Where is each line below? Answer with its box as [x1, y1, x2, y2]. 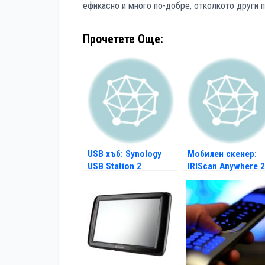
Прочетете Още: [83, 32, 163, 47]
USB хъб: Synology [88, 148, 161, 160]
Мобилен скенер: [188, 148, 257, 160]
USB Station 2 [88, 161, 141, 172]
